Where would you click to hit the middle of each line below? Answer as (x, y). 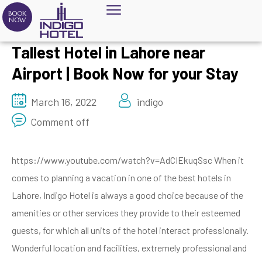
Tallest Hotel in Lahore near (108, 52)
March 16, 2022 (64, 101)
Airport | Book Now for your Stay (125, 73)
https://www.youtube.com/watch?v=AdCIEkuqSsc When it (128, 160)
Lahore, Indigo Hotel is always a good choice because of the (127, 195)
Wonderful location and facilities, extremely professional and (129, 247)
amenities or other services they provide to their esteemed (126, 212)
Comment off (60, 121)
